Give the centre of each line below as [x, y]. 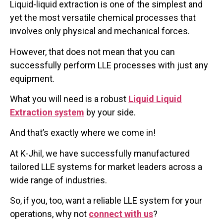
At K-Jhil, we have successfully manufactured [100, 153]
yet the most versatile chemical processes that [103, 18]
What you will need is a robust [69, 99]
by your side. [110, 112]
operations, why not [49, 214]
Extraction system [47, 112]
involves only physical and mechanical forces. [101, 31]
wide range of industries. [58, 180]
